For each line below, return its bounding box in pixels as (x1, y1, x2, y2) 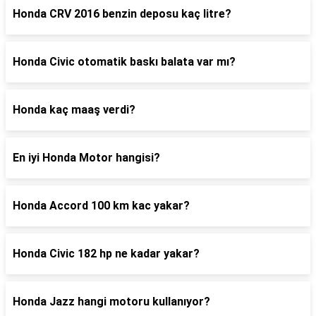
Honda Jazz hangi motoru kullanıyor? (13, 295, 210, 308)
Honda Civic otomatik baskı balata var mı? (13, 55, 236, 68)
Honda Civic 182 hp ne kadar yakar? (13, 247, 200, 260)
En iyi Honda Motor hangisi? (13, 151, 160, 164)
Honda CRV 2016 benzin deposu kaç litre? (13, 7, 231, 20)
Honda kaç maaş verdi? (13, 103, 135, 116)
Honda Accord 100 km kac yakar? (13, 199, 190, 212)
